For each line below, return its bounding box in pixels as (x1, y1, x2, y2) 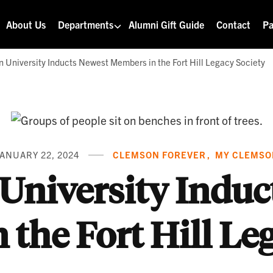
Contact (216, 18, 251, 30)
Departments (58, 18, 114, 30)
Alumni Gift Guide (129, 18, 205, 30)
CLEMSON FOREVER (112, 149, 206, 161)
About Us (6, 18, 46, 30)
